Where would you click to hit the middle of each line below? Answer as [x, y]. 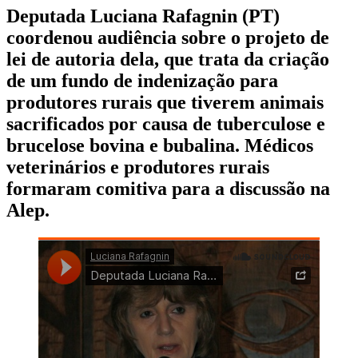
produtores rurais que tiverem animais [165, 102]
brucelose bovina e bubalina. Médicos [160, 145]
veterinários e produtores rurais [138, 167]
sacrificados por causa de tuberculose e [166, 123]
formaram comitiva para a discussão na [168, 188]
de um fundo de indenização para [142, 80]
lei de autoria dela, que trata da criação [168, 59]
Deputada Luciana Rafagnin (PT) [143, 16]
